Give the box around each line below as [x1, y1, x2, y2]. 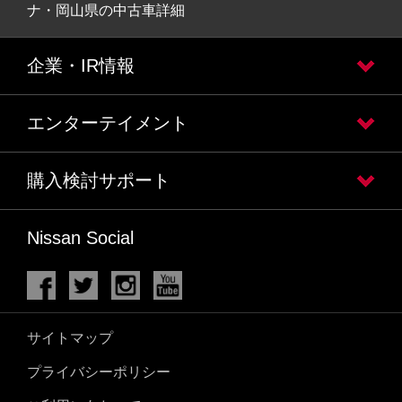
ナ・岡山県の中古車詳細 [27, 3, 185, 19]
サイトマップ [27, 329, 113, 345]
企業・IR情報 [27, 56, 135, 76]
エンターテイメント [27, 113, 188, 134]
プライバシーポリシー [27, 363, 170, 380]
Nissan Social [27, 228, 134, 249]
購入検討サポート [27, 170, 170, 191]
